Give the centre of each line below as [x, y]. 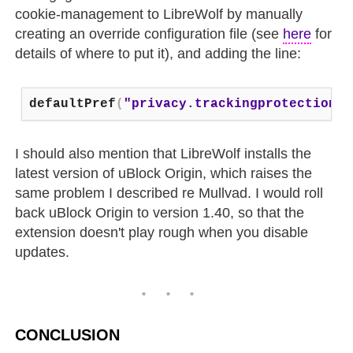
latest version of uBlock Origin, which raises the [164, 173]
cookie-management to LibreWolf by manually [159, 14]
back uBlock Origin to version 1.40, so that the [160, 212]
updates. [43, 252]
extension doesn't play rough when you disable [162, 232]
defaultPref [73, 104]
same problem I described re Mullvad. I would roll [169, 193]
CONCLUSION [68, 334]
